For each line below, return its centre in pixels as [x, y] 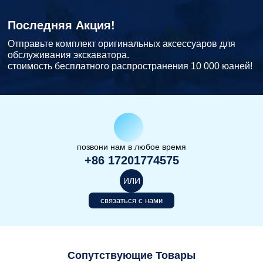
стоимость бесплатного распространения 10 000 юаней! [130, 66]
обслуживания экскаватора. [69, 55]
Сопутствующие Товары [131, 255]
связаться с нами [131, 200]
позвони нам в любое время [131, 146]
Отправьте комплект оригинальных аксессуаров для [122, 43]
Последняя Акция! [62, 25]
